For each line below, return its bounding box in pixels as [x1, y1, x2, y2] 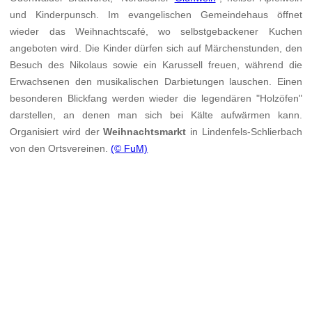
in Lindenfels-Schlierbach [186, 126, 302, 138]
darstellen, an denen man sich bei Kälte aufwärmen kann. [10, 109, 302, 121]
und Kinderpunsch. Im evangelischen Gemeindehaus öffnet [10, 9, 302, 21]
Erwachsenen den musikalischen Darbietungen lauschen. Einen [10, 76, 302, 88]
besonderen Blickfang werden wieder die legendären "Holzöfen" [10, 93, 302, 104]
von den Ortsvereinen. [10, 143, 111, 155]
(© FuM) [111, 143, 148, 155]
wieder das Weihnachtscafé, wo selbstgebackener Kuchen [10, 26, 302, 38]
